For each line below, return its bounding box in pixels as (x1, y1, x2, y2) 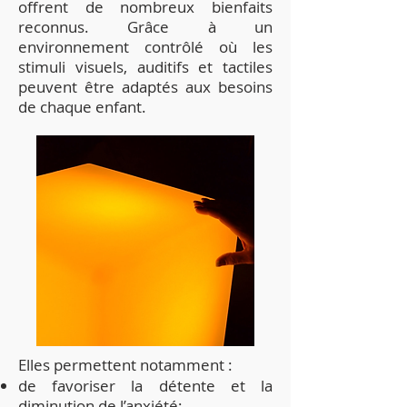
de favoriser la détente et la (18, 375, 273, 396)
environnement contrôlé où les (18, 36, 273, 57)
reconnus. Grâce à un (18, 16, 273, 37)
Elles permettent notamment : (18, 354, 233, 375)
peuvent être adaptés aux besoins (18, 76, 273, 97)
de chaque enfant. (18, 96, 146, 117)
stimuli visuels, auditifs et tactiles (18, 56, 273, 77)
